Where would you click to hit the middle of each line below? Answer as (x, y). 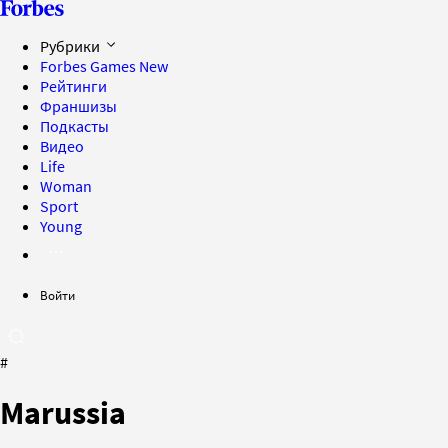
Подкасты (74, 126)
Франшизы (78, 106)
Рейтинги (73, 86)
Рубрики (71, 46)
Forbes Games (89, 66)
